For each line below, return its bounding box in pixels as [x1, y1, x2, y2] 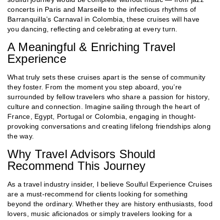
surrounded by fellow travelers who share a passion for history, [7, 92, 210, 101]
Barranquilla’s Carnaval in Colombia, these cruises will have [7, 15, 199, 23]
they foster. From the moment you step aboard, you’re [7, 82, 182, 91]
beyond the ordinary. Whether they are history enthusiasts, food [7, 199, 213, 208]
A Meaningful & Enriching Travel [7, 40, 176, 54]
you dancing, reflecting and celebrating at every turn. [7, 25, 178, 33]
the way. [7, 132, 34, 140]
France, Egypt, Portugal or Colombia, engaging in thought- [7, 112, 196, 120]
